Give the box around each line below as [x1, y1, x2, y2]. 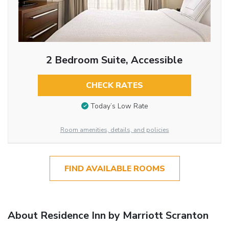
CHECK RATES [85, 79, 143, 91]
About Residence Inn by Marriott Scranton [8, 208, 209, 222]
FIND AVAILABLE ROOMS [64, 163, 165, 174]
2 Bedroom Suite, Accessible [46, 53, 183, 67]
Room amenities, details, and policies [60, 126, 169, 134]
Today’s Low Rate [90, 101, 148, 111]
